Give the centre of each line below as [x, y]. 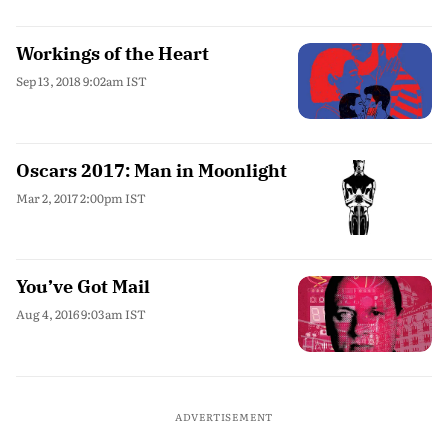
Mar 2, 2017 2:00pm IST [81, 197]
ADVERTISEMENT [224, 416]
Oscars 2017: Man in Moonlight [151, 170]
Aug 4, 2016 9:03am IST [81, 314]
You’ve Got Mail [83, 286]
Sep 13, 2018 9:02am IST [81, 81]
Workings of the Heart [112, 53]
